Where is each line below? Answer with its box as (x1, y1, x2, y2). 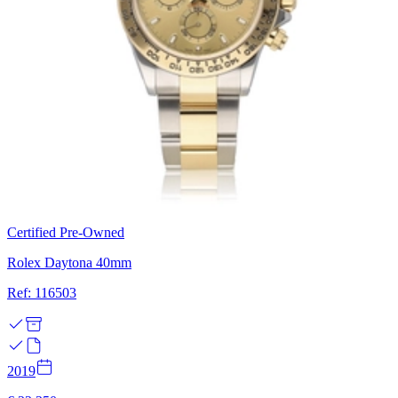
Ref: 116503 (7, 284, 76, 300)
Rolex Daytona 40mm (7, 254, 131, 270)
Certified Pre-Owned (7, 224, 124, 240)
